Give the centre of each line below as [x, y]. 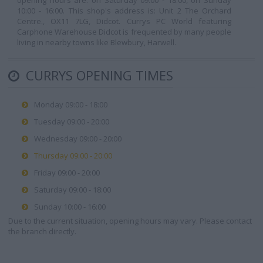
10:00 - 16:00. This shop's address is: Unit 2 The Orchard [124, 11]
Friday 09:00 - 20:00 [67, 173]
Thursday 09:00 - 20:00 [73, 156]
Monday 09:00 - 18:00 [71, 104]
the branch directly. [42, 231]
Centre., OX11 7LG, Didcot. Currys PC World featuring [124, 21]
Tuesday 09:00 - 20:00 [72, 122]
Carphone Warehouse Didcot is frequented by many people [124, 32]
